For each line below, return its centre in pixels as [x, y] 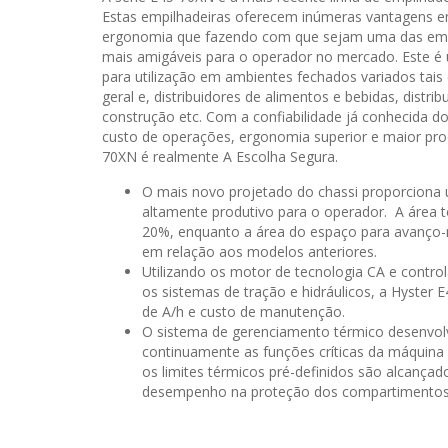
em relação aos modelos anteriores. [259, 251]
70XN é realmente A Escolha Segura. [220, 156]
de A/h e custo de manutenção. [243, 311]
